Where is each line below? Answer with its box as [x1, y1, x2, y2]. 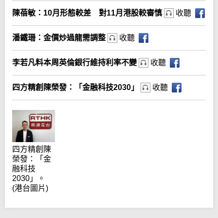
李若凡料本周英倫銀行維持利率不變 [12, 58, 139, 67]
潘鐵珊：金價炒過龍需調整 [12, 34, 108, 42]
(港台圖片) [12, 183, 48, 192]
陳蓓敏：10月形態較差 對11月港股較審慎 [12, 9, 164, 18]
